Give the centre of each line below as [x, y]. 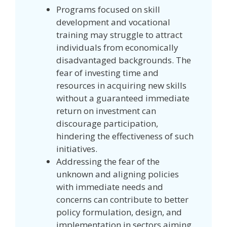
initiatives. [77, 148]
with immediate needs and [110, 186]
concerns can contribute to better [122, 199]
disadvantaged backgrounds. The [124, 60]
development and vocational [113, 22]
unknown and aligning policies [118, 174]
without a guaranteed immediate [123, 98]
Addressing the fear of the [108, 161]
